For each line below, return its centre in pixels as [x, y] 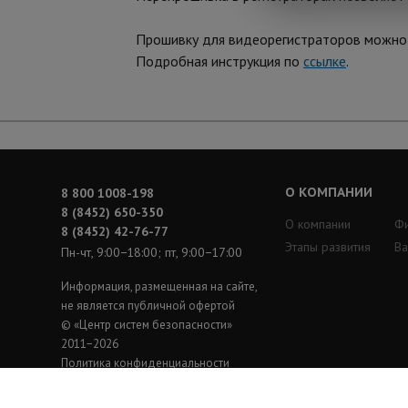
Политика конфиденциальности [145, 363]
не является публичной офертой [148, 306]
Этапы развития [328, 247]
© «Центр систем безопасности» [147, 325]
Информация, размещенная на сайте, [159, 286]
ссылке [325, 61]
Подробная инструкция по [219, 61]
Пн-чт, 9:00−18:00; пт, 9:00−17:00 [152, 252]
